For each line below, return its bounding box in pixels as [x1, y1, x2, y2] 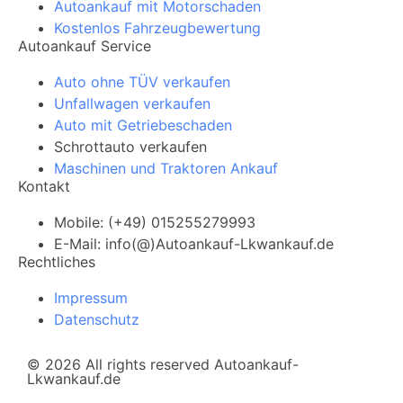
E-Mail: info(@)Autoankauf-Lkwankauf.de [54, 234, 334, 253]
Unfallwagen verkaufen [54, 94, 210, 112]
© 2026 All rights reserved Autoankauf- [27, 354, 299, 373]
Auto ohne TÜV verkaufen [54, 72, 230, 91]
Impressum [54, 288, 128, 307]
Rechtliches [18, 252, 95, 271]
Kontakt [18, 176, 70, 195]
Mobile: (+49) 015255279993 [54, 212, 255, 231]
